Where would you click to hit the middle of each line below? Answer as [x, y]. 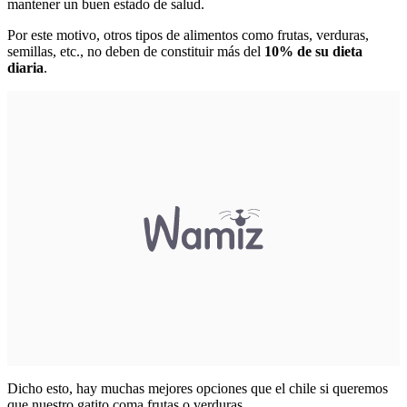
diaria [25, 68]
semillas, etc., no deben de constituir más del [136, 52]
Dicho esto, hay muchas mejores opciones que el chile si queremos [198, 389]
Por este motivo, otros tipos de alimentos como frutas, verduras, [188, 35]
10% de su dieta [313, 52]
